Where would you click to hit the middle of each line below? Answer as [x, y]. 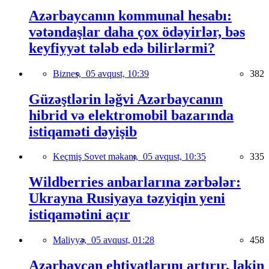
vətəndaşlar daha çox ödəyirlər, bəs [137, 32]
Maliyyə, [72, 240]
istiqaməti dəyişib [83, 131]
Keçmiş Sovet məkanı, [98, 157]
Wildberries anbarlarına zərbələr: [135, 182]
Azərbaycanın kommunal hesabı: [130, 15]
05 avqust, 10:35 [174, 157]
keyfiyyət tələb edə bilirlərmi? [122, 48]
